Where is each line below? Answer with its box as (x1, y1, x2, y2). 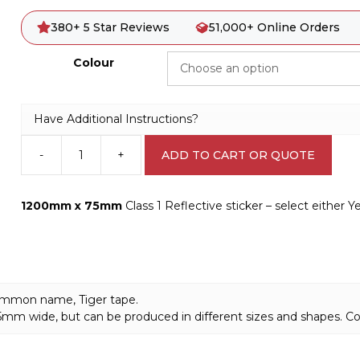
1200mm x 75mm (20, 198, 122, 213)
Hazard (19, 222, 60, 237)
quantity (19, 272, 67, 288)
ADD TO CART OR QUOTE (161, 147, 315, 162)
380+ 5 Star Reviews (51, 20, 170, 35)
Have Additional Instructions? (33, 111, 198, 126)
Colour (73, 55, 115, 70)
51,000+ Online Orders (208, 20, 340, 35)
